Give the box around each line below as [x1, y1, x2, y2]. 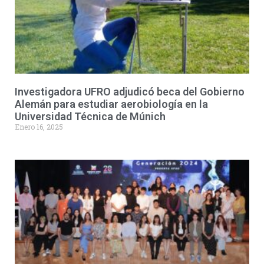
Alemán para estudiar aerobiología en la [15, 98, 208, 110]
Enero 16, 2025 [15, 122, 63, 131]
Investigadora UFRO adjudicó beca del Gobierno [15, 85, 245, 98]
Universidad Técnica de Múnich [15, 110, 166, 123]
